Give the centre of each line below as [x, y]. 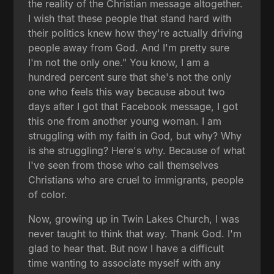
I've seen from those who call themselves [124, 165]
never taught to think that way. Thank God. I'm [135, 233]
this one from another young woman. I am [125, 121]
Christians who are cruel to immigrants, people [136, 180]
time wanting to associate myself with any [125, 263]
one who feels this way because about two [127, 91]
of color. [48, 194]
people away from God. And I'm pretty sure [129, 47]
